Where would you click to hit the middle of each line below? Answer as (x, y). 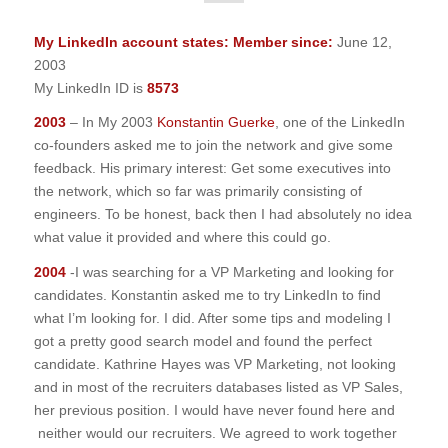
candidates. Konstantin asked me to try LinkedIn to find (207, 295)
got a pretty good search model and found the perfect (202, 341)
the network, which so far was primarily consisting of (197, 191)
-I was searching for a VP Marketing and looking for (229, 272)
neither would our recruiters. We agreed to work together (215, 433)
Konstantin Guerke (215, 122)
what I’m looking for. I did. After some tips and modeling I (212, 318)
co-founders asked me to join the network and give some (213, 145)
